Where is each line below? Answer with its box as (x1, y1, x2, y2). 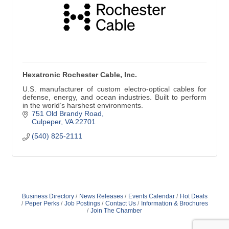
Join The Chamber (90, 207, 142, 214)
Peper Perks (25, 200, 59, 207)
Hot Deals (179, 193, 208, 200)
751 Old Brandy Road (31, 109, 102, 118)
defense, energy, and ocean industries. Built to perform (22, 93, 207, 101)
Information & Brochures (141, 200, 208, 207)
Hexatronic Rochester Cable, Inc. (22, 71, 137, 79)
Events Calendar (128, 193, 175, 200)
